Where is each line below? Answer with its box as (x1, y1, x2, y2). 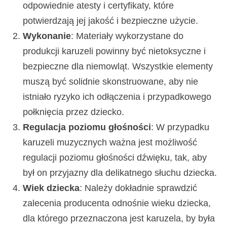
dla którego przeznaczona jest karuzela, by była (23, 213, 215, 223)
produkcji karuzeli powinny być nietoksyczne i (23, 46, 206, 56)
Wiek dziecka (23, 182, 80, 193)
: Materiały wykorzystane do (71, 30, 184, 41)
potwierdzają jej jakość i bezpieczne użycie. (23, 15, 199, 26)
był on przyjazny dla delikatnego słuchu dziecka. (23, 167, 217, 178)
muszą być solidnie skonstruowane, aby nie (23, 76, 199, 87)
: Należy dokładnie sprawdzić (80, 182, 198, 193)
